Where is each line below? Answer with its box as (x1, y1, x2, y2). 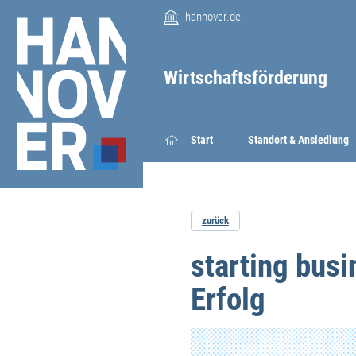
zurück (201, 215, 229, 226)
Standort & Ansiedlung (247, 133, 349, 147)
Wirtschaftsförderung (164, 66, 327, 89)
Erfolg (191, 281, 265, 318)
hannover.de (184, 10, 241, 24)
